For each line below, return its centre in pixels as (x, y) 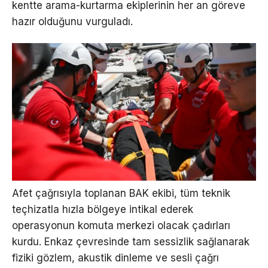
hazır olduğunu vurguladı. (72, 22)
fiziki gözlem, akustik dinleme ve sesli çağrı (115, 258)
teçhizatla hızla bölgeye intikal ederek (103, 210)
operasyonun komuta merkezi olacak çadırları (121, 226)
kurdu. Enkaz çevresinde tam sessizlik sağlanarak (131, 242)
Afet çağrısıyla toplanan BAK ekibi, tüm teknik (121, 194)
